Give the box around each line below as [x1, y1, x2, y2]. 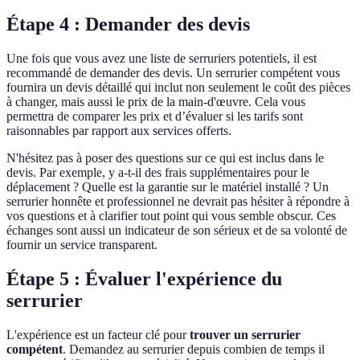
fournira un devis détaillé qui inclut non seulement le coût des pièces [6, 80, 350, 95]
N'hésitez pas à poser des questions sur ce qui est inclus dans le [6, 151, 324, 166]
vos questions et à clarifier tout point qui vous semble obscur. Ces [6, 209, 336, 223]
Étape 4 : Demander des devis [6, 14, 250, 35]
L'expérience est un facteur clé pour [6, 328, 190, 342]
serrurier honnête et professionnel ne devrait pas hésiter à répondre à [6, 194, 350, 209]
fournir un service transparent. [6, 238, 157, 252]
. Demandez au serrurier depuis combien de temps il [63, 342, 325, 357]
